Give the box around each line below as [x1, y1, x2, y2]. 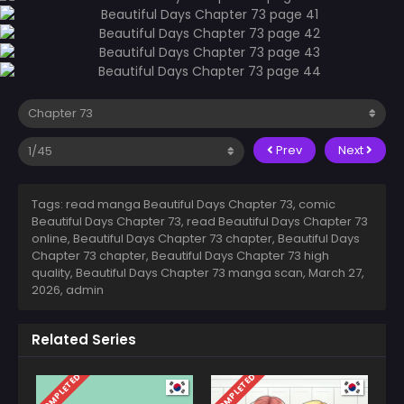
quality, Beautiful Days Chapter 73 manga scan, [32, 263, 308, 281]
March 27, [308, 263, 364, 281]
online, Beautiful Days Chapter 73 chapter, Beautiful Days [32, 229, 360, 247]
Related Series [32, 329, 136, 349]
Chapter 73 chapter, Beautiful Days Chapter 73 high [32, 246, 329, 264]
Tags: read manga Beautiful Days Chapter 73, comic [32, 195, 335, 213]
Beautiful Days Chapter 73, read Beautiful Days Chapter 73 [32, 212, 368, 230]
